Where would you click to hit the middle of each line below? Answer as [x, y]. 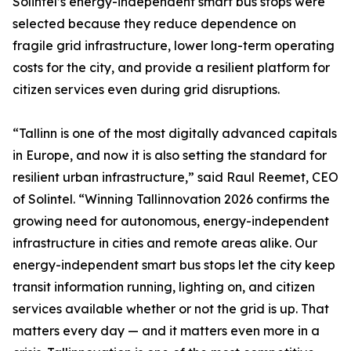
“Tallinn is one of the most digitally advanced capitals [175, 134]
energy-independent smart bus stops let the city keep [174, 265]
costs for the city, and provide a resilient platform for [171, 68]
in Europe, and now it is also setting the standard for [170, 156]
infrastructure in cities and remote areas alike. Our [165, 243]
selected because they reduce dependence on [154, 24]
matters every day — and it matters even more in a [166, 331]
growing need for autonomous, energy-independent [171, 221]
